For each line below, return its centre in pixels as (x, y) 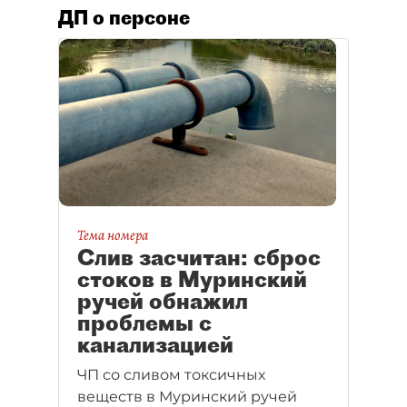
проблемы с (144, 323)
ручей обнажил (163, 301)
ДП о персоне (124, 17)
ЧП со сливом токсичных (171, 375)
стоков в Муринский (192, 279)
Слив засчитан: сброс (199, 258)
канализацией (155, 345)
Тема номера (113, 236)
